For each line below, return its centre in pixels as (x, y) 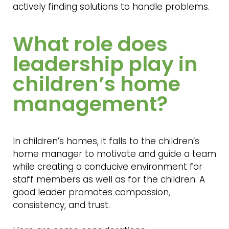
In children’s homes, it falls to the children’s (106, 141)
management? (90, 104)
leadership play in (105, 64)
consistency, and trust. (61, 205)
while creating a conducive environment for (107, 167)
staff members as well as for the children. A (109, 179)
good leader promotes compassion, (91, 192)
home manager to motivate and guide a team (114, 154)
